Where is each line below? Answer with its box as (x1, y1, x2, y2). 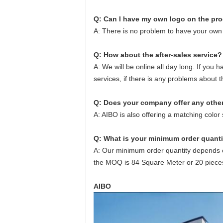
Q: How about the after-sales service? (94, 51, 222, 59)
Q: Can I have (94, 15, 141, 23)
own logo (151, 15, 185, 23)
